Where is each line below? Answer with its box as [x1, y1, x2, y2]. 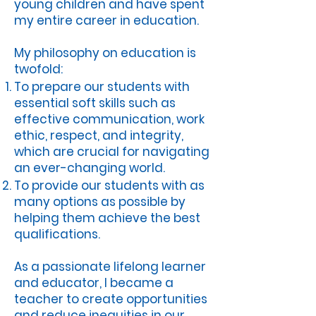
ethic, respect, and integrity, [14, 127, 183, 144]
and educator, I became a [14, 274, 174, 291]
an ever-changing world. [14, 159, 165, 176]
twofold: [14, 61, 63, 78]
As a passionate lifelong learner [14, 258, 206, 275]
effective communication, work [14, 111, 205, 128]
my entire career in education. [14, 12, 199, 29]
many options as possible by [14, 193, 186, 210]
